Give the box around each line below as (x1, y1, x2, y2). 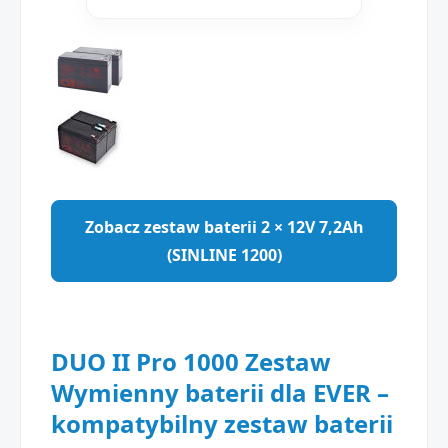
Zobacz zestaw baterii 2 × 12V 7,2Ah (84, 216, 364, 238)
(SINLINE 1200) (166, 244, 282, 266)
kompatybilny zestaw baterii (51, 407, 393, 440)
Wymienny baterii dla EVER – (51, 376, 389, 409)
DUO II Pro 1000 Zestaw (51, 345, 331, 378)
